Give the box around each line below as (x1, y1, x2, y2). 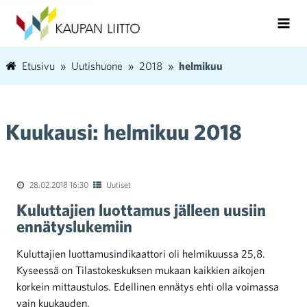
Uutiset (106, 180, 131, 189)
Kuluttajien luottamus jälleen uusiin (16, 200, 266, 219)
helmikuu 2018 (103, 119, 242, 144)
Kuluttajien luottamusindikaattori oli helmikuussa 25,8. (16, 247, 265, 260)
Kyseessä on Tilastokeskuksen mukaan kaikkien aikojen (16, 264, 265, 276)
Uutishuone (71, 60, 123, 72)
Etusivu (22, 60, 55, 72)
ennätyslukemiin (16, 217, 132, 236)
